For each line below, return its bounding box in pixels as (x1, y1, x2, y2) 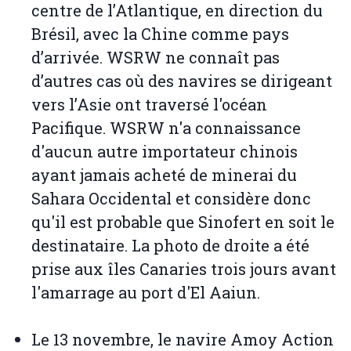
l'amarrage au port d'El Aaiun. (31, 282, 260, 303)
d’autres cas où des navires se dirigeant (31, 71, 332, 92)
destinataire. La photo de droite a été (31, 235, 309, 256)
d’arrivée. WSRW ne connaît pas (31, 47, 280, 68)
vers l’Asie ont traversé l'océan (31, 94, 267, 115)
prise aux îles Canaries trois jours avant (31, 259, 336, 280)
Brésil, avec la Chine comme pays (31, 24, 289, 45)
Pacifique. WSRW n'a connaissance (31, 118, 301, 139)
